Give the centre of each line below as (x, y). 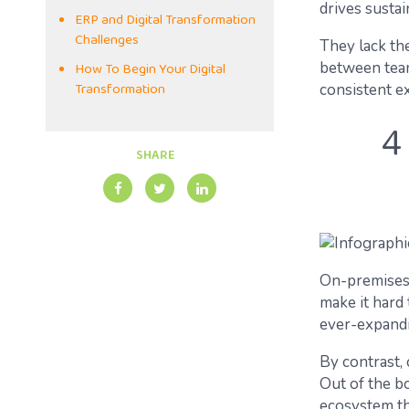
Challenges (107, 41)
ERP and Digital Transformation (165, 21)
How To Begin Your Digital (150, 70)
